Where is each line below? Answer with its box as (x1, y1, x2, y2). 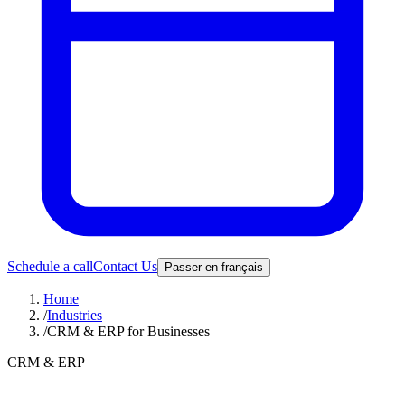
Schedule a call (7, 259, 93, 274)
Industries (47, 307, 102, 323)
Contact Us (93, 259, 157, 274)
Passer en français (165, 260, 263, 274)
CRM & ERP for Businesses (47, 324, 210, 339)
